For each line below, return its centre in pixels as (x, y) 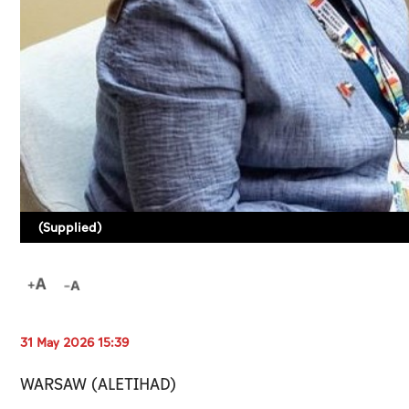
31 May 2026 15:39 (74, 342)
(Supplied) (70, 227)
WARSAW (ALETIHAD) (98, 384)
